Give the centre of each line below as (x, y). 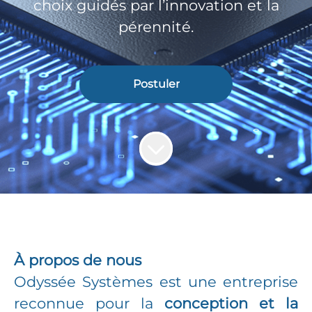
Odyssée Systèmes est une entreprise (156, 282)
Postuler (156, 84)
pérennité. (156, 27)
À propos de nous (78, 260)
